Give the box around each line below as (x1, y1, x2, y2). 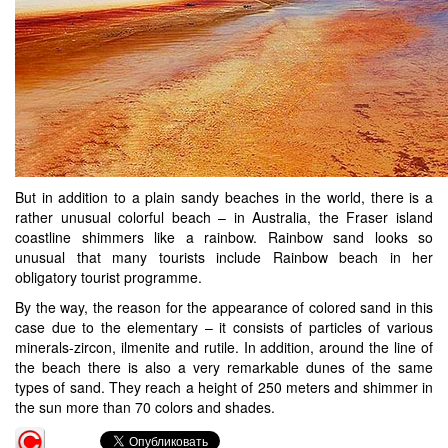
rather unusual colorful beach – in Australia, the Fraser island (15, 206, 433, 227)
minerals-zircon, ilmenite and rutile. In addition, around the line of (15, 336, 433, 357)
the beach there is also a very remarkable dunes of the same (15, 356, 433, 377)
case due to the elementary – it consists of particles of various (15, 316, 433, 337)
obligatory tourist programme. (15, 266, 202, 287)
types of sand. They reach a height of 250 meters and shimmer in (15, 376, 433, 397)
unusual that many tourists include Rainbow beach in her (15, 246, 433, 267)
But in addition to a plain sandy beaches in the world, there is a (15, 186, 433, 207)
